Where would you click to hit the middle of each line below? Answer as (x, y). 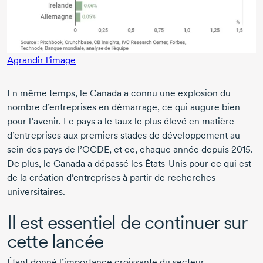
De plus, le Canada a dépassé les (76, 163)
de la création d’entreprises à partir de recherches (111, 177)
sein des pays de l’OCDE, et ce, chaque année (104, 149)
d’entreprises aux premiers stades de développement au (124, 135)
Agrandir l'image (41, 60)
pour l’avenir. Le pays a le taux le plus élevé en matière (121, 121)
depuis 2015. (227, 149)
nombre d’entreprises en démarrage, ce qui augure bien (124, 107)
